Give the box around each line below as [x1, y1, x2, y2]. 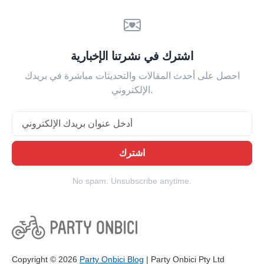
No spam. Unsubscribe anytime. [72, 176, 192, 186]
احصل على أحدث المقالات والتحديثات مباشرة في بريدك [24, 71, 240, 81]
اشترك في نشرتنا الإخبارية [71, 49, 193, 63]
